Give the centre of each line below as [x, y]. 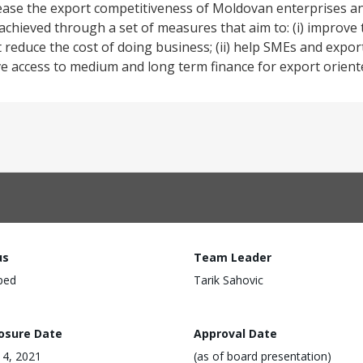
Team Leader [233, 257]
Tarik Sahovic [228, 280]
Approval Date [235, 333]
